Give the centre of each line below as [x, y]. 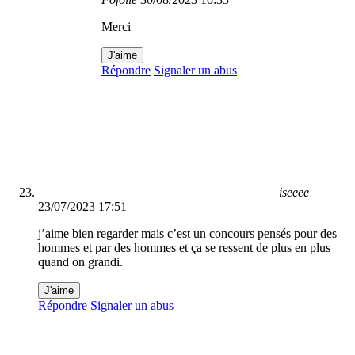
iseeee [294, 193]
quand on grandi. [80, 262]
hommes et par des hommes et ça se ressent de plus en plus [184, 248]
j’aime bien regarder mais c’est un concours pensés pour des [187, 234]
